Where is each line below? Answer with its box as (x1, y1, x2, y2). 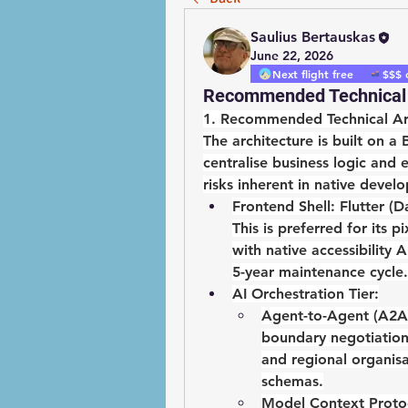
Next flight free (272, 66, 353, 82)
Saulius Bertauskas (250, 28, 375, 46)
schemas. (261, 372, 323, 391)
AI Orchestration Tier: (232, 285, 379, 303)
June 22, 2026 (250, 47, 333, 65)
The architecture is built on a (203, 132, 402, 150)
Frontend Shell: (232, 198, 335, 216)
